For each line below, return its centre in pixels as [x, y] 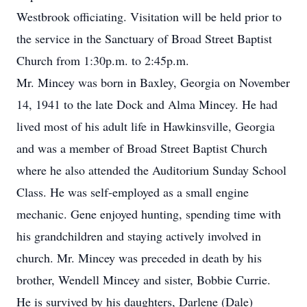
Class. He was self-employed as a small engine [133, 192]
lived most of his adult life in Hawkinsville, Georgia [146, 126]
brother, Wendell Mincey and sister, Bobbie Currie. [144, 280]
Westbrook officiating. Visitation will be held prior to [149, 16]
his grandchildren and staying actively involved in [139, 236]
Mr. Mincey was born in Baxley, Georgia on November [153, 82]
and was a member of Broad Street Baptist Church [142, 148]
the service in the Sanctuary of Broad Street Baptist [144, 38]
